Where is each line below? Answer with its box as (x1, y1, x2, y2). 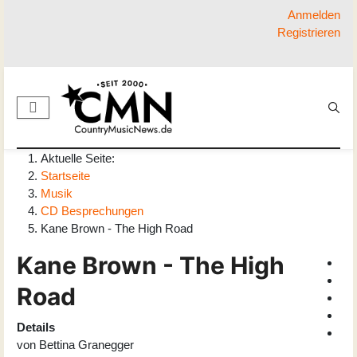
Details (17, 320, 55, 335)
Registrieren (277, 25, 340, 39)
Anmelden (288, 8, 340, 22)
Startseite (41, 169, 90, 183)
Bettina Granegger (39, 338, 134, 352)
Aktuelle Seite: (41, 151, 121, 166)
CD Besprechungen (41, 204, 143, 218)
